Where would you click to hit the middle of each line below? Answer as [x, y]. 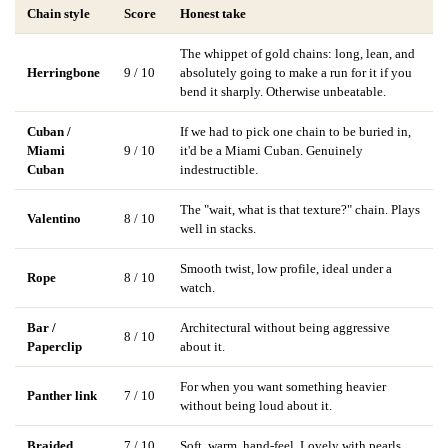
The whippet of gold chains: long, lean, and [297, 53]
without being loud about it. [256, 405]
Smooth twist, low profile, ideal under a [286, 268]
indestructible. [219, 169]
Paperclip [54, 346]
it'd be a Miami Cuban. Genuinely [271, 150]
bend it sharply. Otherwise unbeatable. [283, 91]
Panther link [62, 395]
